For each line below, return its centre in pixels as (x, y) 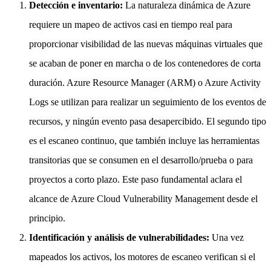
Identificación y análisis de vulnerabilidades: (120, 237)
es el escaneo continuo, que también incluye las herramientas (144, 140)
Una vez (228, 237)
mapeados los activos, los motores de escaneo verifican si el (142, 256)
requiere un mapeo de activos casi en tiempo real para (131, 24)
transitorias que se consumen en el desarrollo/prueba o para (141, 160)
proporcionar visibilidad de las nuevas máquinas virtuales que (146, 44)
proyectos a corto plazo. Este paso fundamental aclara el (135, 179)
